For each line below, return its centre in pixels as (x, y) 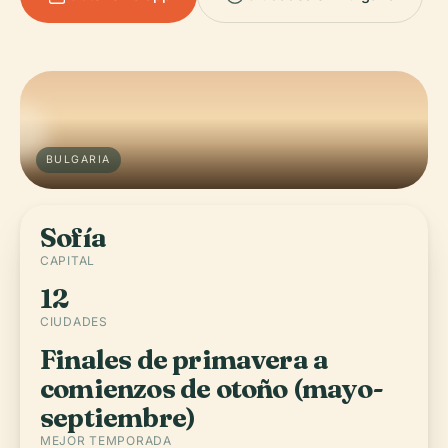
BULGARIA (78, 159)
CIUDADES (74, 321)
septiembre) (118, 417)
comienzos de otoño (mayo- (211, 388)
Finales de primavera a (184, 359)
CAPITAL (68, 260)
